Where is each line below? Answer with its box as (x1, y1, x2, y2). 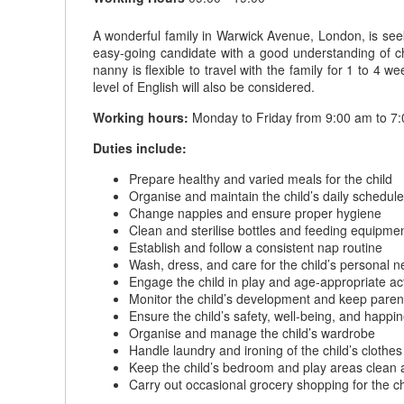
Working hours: (93, 108, 188, 126)
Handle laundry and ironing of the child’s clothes (129, 341, 402, 359)
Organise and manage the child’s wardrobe (129, 324, 375, 342)
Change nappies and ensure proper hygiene (129, 204, 381, 222)
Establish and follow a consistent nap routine (129, 238, 382, 256)
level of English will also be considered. (93, 78, 315, 96)
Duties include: (93, 139, 187, 157)
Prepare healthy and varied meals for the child (129, 170, 392, 188)
